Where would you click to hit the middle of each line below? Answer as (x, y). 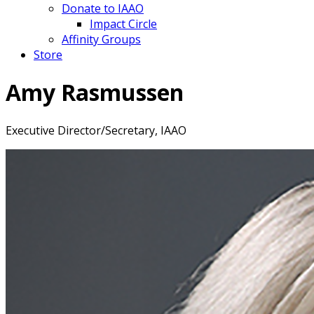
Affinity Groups (101, 39)
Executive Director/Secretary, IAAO (96, 130)
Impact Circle (123, 24)
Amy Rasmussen (95, 93)
